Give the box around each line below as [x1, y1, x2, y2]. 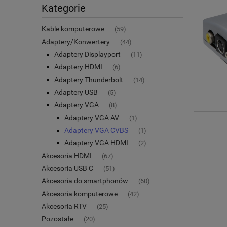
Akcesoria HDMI [42, 151, 92, 160]
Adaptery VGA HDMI [64, 138, 128, 147]
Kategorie [42, 2, 86, 14]
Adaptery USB [54, 88, 98, 96]
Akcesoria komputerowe [42, 189, 118, 198]
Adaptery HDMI [54, 62, 102, 71]
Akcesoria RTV [42, 202, 87, 210]
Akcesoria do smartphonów [42, 176, 128, 185]
